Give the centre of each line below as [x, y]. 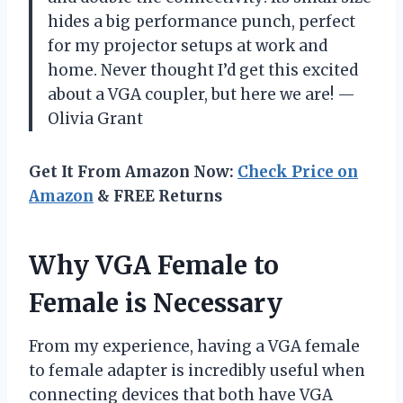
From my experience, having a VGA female [194, 346]
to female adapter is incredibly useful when [197, 370]
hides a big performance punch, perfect [201, 21]
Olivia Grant [95, 118]
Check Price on [298, 171]
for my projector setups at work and [188, 45]
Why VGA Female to [154, 265]
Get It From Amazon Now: [133, 171]
